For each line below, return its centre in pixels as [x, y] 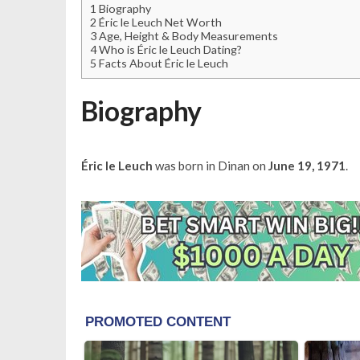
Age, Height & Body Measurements [187, 35]
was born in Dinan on [210, 165]
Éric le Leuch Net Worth [159, 22]
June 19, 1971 [307, 165]
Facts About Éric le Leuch [162, 63]
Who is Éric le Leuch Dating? [169, 49]
